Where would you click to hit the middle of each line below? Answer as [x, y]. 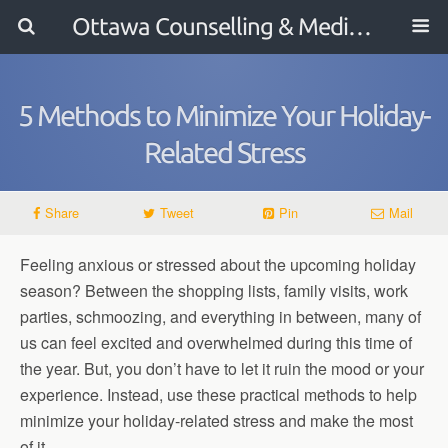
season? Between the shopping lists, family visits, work [214, 290]
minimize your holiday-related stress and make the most [216, 420]
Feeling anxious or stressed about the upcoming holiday [218, 264]
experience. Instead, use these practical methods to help [218, 394]
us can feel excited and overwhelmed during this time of [216, 342]
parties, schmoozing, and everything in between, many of [220, 316]
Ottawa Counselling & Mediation [359, 26]
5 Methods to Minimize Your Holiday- [224, 115]
